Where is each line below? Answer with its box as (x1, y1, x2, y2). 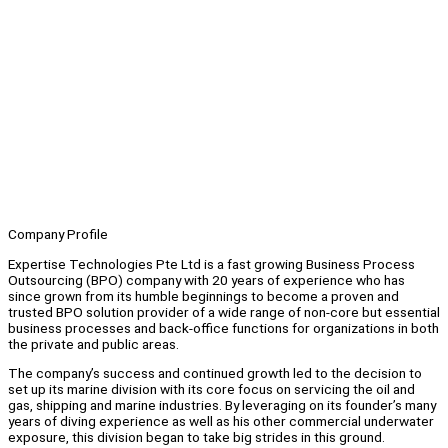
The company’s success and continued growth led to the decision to (8, 365, 422, 382)
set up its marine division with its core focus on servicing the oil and (8, 381, 415, 398)
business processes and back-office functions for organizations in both (8, 319, 439, 336)
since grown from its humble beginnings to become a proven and (8, 287, 399, 304)
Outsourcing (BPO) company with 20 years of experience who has (8, 271, 405, 288)
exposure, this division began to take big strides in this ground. (8, 429, 385, 446)
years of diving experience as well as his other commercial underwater (8, 413, 434, 430)
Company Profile (8, 226, 108, 243)
